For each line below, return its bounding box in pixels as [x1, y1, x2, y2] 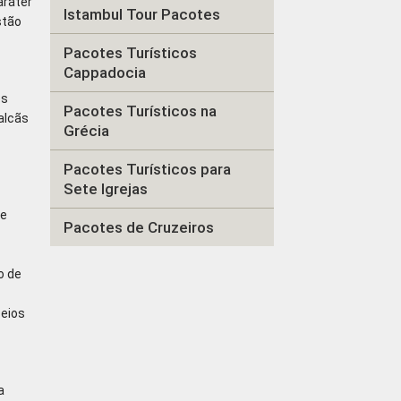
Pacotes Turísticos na [64, 102, 218, 120]
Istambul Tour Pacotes [64, 5, 221, 23]
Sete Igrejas [64, 180, 149, 198]
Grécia [64, 122, 110, 140]
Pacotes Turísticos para [64, 160, 232, 178]
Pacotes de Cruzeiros [64, 218, 215, 236]
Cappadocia [64, 64, 147, 81]
